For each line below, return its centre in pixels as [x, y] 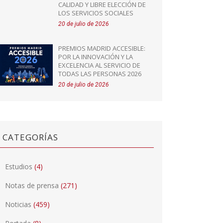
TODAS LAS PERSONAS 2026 [100, 74]
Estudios [19, 167]
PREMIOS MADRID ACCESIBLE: [102, 48]
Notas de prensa [32, 185]
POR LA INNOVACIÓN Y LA [96, 57]
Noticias [18, 204]
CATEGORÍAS [31, 137]
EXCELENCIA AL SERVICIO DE [100, 65]
